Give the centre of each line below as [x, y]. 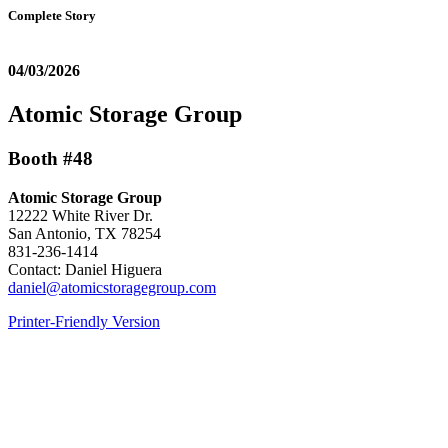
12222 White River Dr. [80, 216]
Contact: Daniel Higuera [85, 270]
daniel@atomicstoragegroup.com [112, 288]
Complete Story [52, 15]
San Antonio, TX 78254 [84, 234]
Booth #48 [50, 159]
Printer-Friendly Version [84, 322]
